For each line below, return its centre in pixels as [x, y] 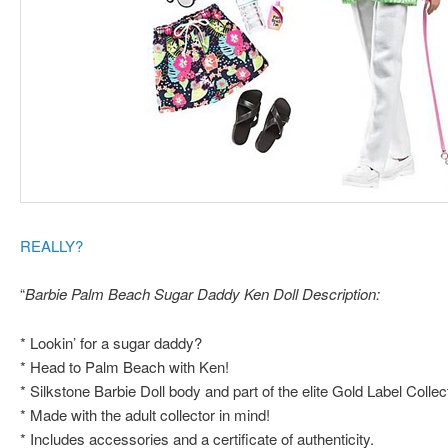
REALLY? [52, 245]
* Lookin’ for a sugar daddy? [111, 342]
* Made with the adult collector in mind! [145, 414]
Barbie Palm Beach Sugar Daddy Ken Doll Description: [203, 294]
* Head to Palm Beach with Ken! [125, 366]
